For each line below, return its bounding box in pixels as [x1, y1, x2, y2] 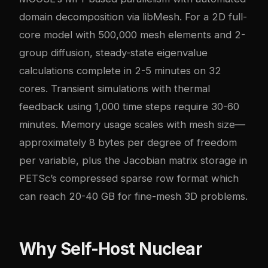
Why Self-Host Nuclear [19, 239, 203, 260]
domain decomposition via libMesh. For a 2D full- [19, 11, 247, 23]
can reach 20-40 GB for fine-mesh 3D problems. [19, 190, 248, 203]
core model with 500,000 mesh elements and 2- [19, 29, 245, 41]
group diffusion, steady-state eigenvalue [19, 47, 208, 59]
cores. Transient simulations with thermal [19, 83, 210, 95]
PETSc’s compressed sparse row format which [19, 172, 239, 185]
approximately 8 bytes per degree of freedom [19, 136, 237, 149]
